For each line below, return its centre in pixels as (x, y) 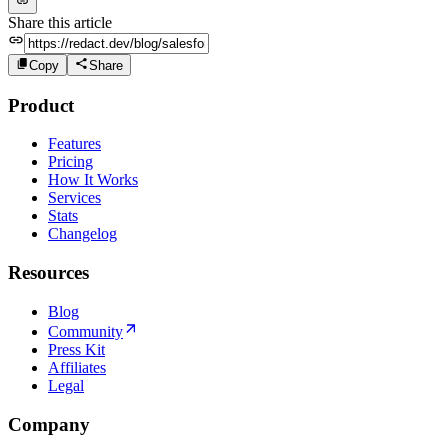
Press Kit (76, 349)
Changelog (82, 234)
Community (85, 331)
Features (74, 144)
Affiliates (77, 367)
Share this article (60, 22)
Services (74, 198)
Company (49, 424)
